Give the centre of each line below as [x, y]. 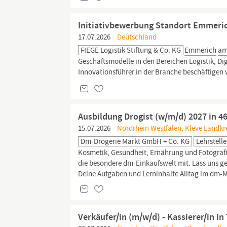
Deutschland [136, 37]
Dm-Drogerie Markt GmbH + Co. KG [135, 141]
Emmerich [201, 50]
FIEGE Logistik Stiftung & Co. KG [131, 50]
